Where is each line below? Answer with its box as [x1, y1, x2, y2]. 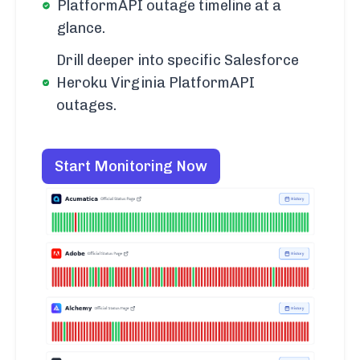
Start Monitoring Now [55, 157, 207, 176]
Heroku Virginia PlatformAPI [56, 74, 256, 92]
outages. [56, 96, 117, 115]
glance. [57, 19, 106, 38]
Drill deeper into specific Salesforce [56, 51, 300, 70]
